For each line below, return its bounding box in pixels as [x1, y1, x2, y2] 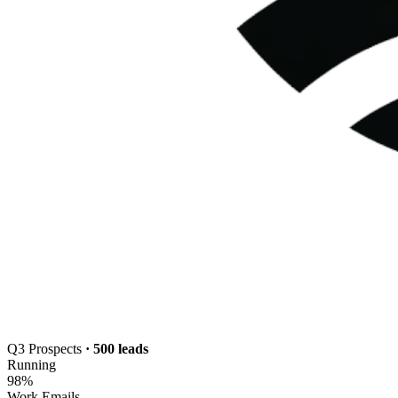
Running [7, 357, 56, 373]
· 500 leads [85, 341, 148, 357]
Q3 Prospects [7, 341, 85, 357]
